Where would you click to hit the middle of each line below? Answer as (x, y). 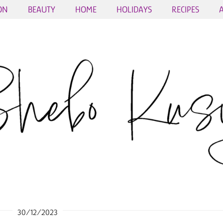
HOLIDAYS (134, 9)
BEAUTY (42, 9)
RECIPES (185, 9)
